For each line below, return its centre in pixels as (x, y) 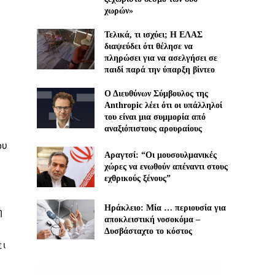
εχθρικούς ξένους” (137, 179)
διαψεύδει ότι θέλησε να (148, 47)
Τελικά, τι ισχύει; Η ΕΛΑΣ (153, 35)
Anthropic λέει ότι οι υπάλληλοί (163, 106)
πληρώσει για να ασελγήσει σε (161, 58)
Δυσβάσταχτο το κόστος (148, 231)
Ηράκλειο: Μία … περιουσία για (165, 207)
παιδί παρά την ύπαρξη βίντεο (159, 70)
